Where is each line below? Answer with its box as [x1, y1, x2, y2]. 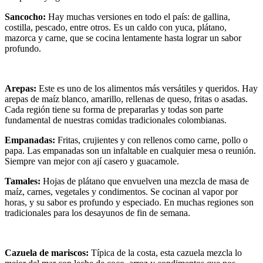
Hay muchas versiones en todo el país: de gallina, [46, 11, 230, 22]
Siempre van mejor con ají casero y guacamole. [5, 156, 179, 166]
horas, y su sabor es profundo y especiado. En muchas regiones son [5, 197, 254, 207]
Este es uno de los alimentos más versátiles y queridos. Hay [36, 83, 258, 93]
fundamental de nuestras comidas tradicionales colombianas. [5, 114, 227, 125]
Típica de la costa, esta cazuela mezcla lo [89, 247, 242, 258]
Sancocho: [5, 11, 46, 22]
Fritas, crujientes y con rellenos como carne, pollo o [55, 134, 248, 145]
